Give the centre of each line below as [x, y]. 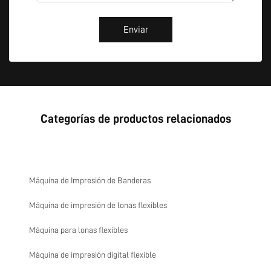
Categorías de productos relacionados [135, 119]
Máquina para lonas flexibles [78, 230]
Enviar [135, 30]
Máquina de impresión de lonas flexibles [98, 205]
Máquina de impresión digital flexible [93, 255]
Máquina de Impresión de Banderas [90, 180]
